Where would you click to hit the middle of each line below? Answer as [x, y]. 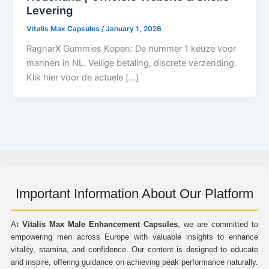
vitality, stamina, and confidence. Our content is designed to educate [134, 249]
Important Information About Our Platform [134, 194]
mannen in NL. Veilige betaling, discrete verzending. [132, 63]
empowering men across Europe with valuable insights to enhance [134, 237]
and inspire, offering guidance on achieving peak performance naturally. [134, 262]
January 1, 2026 [134, 29]
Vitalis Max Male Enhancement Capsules [100, 224]
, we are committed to [218, 224]
